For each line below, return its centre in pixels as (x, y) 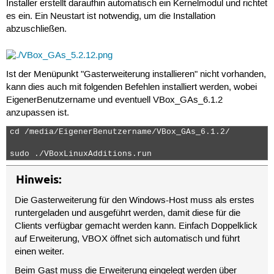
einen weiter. (40, 252)
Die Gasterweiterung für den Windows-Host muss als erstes (135, 200)
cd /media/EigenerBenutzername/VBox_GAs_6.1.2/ (120, 132)
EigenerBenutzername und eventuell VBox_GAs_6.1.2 (114, 101)
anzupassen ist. (37, 113)
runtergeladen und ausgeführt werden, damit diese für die (128, 213)
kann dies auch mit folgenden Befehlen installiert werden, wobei (131, 88)
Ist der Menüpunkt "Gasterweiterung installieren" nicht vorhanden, (136, 75)
